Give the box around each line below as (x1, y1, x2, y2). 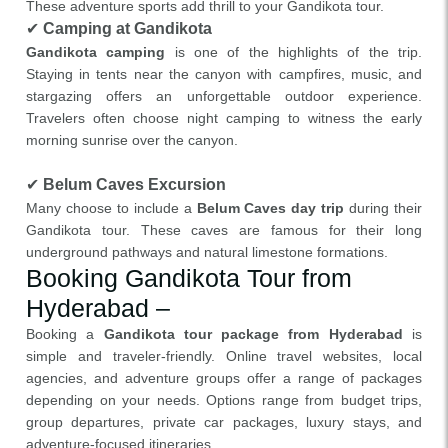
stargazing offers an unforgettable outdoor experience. (26, 88, 422, 104)
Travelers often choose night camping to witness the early (26, 110, 422, 126)
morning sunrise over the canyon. (26, 132, 238, 148)
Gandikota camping (26, 44, 166, 60)
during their (344, 200, 423, 216)
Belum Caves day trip (196, 200, 345, 216)
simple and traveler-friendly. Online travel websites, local (26, 348, 422, 364)
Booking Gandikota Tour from (26, 264, 352, 292)
